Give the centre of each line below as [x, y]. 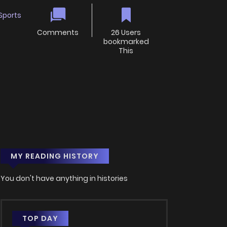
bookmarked [126, 42]
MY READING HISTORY [55, 156]
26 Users [126, 33]
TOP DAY [40, 219]
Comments [58, 33]
